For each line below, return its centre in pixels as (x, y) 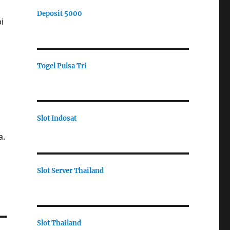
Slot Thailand (59, 223)
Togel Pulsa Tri (62, 66)
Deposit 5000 (59, 13)
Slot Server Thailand (70, 170)
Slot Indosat (56, 118)
